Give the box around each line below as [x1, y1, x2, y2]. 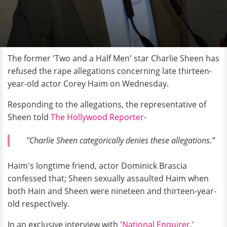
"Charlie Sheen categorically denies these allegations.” [26, 134, 215, 146]
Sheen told [8, 111, 51, 123]
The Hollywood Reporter [51, 111, 144, 123]
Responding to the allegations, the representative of [8, 99, 206, 110]
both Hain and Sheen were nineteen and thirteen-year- [8, 185, 216, 197]
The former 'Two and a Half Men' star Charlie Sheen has [8, 53, 219, 64]
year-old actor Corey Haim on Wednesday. [8, 78, 169, 89]
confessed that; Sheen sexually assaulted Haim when [8, 173, 209, 184]
